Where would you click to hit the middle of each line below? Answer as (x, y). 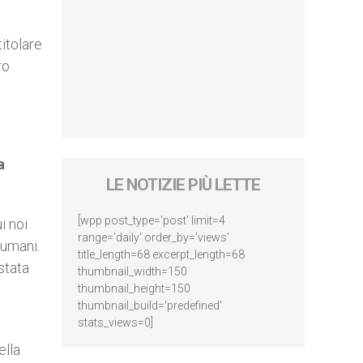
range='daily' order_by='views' (154, 237)
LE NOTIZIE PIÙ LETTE (183, 185)
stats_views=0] (115, 322)
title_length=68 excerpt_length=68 (161, 254)
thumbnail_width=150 (132, 271)
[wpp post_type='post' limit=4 (152, 220)
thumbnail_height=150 (134, 288)
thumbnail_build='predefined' (150, 305)
